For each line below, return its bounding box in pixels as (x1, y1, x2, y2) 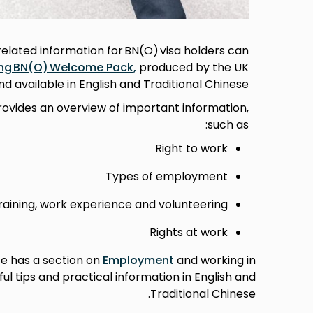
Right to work (155, 140, 228, 157)
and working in (174, 252, 256, 269)
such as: (208, 117, 249, 133)
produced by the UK (136, 59, 249, 76)
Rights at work (150, 224, 228, 241)
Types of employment (105, 168, 228, 185)
